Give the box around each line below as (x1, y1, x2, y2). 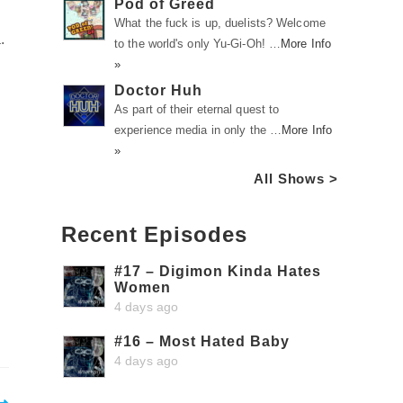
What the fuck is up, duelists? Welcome (114, 16, 326, 30)
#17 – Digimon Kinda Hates (114, 264, 321, 279)
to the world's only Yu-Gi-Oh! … (114, 37, 282, 50)
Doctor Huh (114, 83, 202, 98)
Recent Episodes (61, 222, 247, 246)
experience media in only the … (114, 123, 282, 137)
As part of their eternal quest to (114, 103, 280, 116)
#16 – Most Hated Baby (114, 334, 290, 349)
